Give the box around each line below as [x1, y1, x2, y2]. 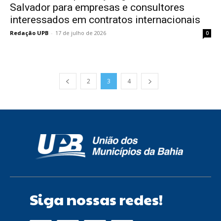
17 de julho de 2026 [55, 29, 106, 37]
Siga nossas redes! [30, 188, 163, 209]
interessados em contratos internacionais [10, 13, 200, 26]
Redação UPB [10, 29, 48, 37]
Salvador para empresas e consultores [10, 1, 184, 13]
